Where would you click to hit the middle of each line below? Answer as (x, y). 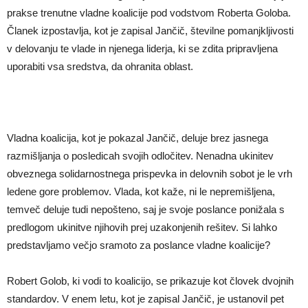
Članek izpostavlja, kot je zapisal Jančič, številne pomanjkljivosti (150, 30)
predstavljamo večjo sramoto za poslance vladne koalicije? (139, 245)
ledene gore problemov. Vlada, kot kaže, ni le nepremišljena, (141, 191)
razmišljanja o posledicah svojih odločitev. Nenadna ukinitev (140, 155)
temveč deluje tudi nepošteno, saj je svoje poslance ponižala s (146, 209)
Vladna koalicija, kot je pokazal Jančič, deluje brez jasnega (137, 137)
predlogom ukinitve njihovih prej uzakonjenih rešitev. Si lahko (142, 227)
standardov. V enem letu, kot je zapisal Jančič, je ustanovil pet (145, 298)
